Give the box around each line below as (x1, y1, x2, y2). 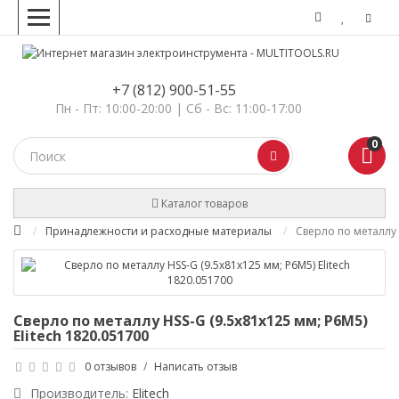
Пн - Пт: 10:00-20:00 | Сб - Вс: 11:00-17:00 (54, 100, 302, 117)
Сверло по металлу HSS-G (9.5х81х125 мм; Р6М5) (13, 311, 368, 330)
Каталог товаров (161, 195, 248, 211)
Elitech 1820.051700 (13, 326, 149, 346)
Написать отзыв (154, 359, 237, 374)
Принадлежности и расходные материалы (45, 224, 272, 239)
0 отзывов (85, 359, 136, 374)
